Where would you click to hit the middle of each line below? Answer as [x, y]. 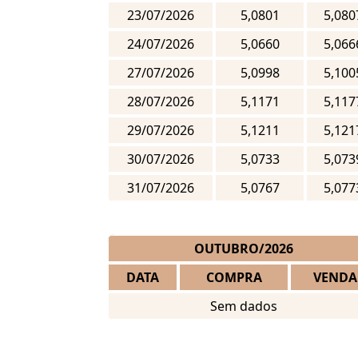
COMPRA [234, 278]
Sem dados [244, 306]
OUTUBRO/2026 [244, 249]
